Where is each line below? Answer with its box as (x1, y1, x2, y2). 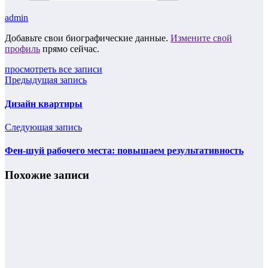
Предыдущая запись (5, 75, 87, 86)
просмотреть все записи (5, 64, 102, 75)
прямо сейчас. (40, 44, 99, 54)
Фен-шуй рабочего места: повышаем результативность (5, 145, 243, 156)
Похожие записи (5, 169, 89, 182)
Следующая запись (5, 121, 82, 132)
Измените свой (170, 33, 232, 44)
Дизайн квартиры (5, 98, 83, 109)
